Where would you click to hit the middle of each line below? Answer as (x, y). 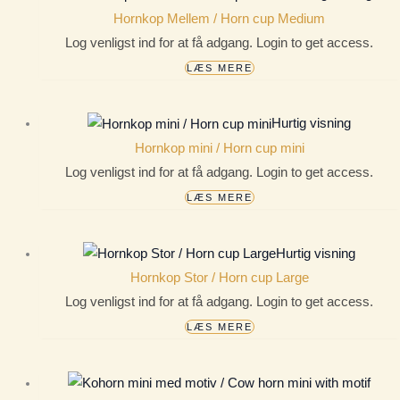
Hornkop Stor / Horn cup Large (219, 278)
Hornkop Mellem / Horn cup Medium (220, 18)
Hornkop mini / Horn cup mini (219, 149)
